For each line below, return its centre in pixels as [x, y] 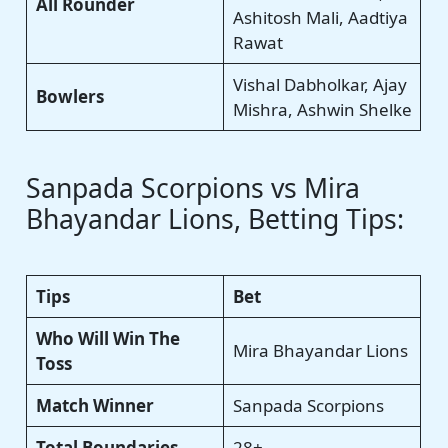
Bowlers [69, 96]
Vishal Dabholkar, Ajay [319, 84]
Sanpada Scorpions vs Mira [193, 188]
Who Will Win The [107, 339]
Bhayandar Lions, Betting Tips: [215, 219]
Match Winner [94, 406]
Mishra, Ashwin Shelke [322, 109]
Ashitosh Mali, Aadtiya [320, 17]
